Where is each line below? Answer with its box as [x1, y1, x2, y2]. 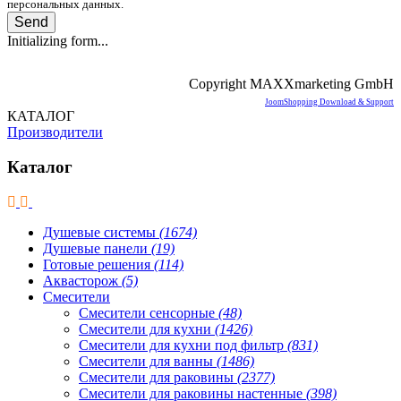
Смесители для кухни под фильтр [79, 337, 287, 353]
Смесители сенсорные [79, 304, 218, 320]
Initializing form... [7, 33, 108, 49]
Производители [7, 124, 103, 141]
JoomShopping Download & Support [265, 98, 394, 107]
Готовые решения [43, 256, 154, 272]
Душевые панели [43, 240, 151, 256]
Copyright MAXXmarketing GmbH [189, 76, 394, 92]
